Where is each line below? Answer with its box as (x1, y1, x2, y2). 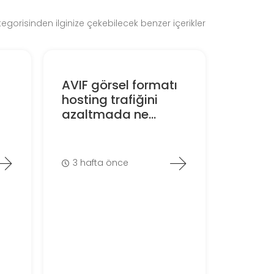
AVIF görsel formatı (61, 76, 177, 94)
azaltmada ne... (61, 105, 156, 123)
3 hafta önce (73, 157, 129, 169)
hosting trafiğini (61, 91, 158, 108)
